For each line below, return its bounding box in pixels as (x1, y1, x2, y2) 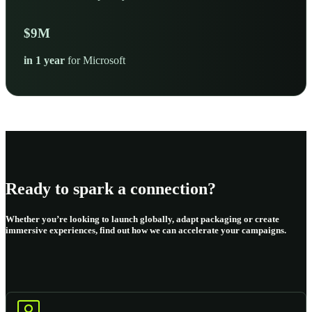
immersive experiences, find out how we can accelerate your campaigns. (6, 224, 286, 235)
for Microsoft (65, 54, 125, 66)
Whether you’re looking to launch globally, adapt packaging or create (6, 213, 279, 224)
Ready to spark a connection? (6, 179, 216, 198)
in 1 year (24, 54, 65, 66)
